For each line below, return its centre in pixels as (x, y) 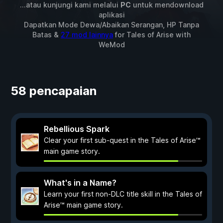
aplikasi (111, 15)
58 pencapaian (54, 91)
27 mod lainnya (87, 35)
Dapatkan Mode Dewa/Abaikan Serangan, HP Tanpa (111, 25)
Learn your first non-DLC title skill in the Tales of (123, 194)
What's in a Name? (80, 183)
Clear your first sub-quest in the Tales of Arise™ (122, 140)
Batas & (47, 35)
